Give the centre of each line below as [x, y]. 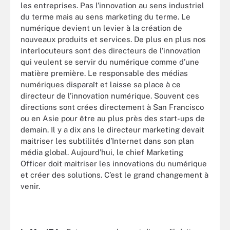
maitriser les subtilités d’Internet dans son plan [107, 141]
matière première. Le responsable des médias [104, 73]
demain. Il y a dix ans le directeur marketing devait [112, 130]
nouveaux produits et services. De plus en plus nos [113, 39]
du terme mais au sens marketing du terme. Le [106, 17]
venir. [30, 186]
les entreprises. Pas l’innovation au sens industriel [112, 5]
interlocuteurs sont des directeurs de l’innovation [111, 51]
